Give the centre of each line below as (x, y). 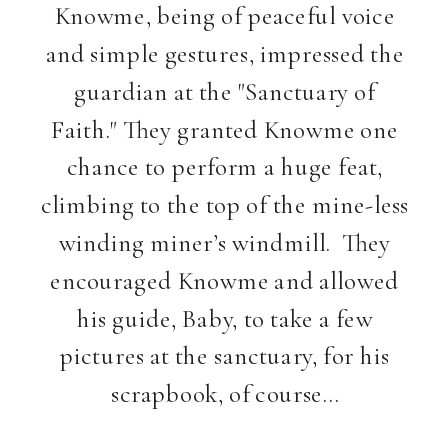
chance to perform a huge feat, (224, 166)
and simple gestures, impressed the (224, 53)
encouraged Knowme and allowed (225, 280)
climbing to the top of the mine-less (224, 204)
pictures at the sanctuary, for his (225, 355)
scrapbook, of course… (225, 393)
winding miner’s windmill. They (224, 242)
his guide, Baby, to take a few (225, 318)
